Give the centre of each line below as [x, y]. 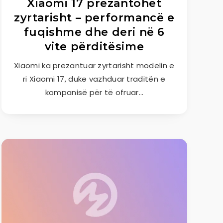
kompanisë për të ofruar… [94, 92]
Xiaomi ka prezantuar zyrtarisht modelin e [94, 65]
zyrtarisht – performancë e [94, 18]
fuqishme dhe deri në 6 [94, 32]
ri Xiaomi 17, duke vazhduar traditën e [94, 79]
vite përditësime [94, 47]
